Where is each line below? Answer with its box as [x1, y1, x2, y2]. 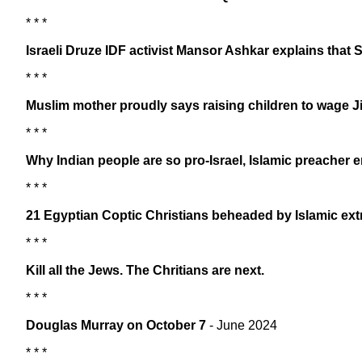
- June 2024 [206, 318, 277, 332]
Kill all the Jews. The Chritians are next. [26, 263, 264, 277]
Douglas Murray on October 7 [26, 318, 206, 332]
